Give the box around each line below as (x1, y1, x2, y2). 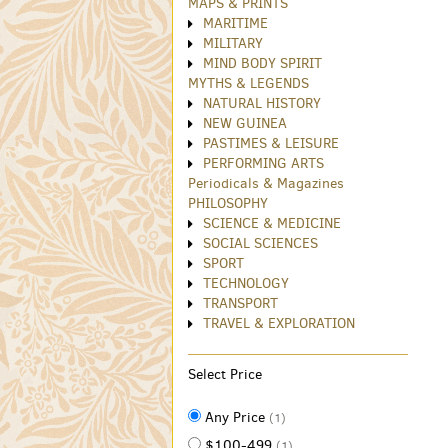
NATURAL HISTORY (203, 94, 321, 114)
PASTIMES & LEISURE (203, 134, 339, 154)
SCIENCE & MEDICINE (203, 214, 341, 234)
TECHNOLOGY (203, 274, 289, 294)
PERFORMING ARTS (203, 154, 324, 174)
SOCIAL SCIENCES (203, 234, 318, 254)
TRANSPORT (203, 294, 278, 314)
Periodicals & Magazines (188, 174, 344, 194)
